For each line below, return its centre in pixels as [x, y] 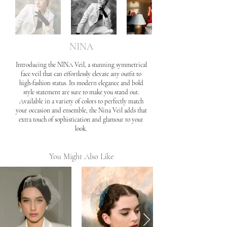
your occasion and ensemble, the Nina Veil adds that [81, 110]
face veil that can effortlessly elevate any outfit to [81, 74]
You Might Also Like [81, 157]
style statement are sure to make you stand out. [81, 92]
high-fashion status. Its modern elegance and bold [81, 83]
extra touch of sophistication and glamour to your [81, 120]
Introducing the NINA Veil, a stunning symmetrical [81, 65]
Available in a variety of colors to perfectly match [81, 101]
